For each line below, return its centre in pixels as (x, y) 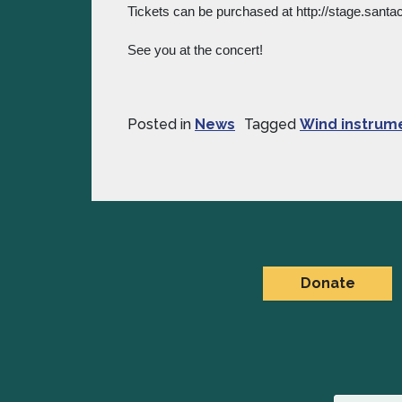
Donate (328, 283)
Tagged (272, 124)
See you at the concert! (195, 50)
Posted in (161, 124)
